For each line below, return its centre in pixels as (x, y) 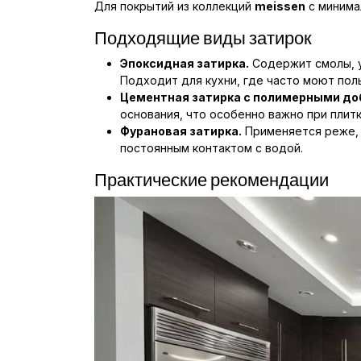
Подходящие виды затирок (203, 37)
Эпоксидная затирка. (185, 63)
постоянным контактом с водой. (212, 147)
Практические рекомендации (212, 179)
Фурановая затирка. (181, 131)
